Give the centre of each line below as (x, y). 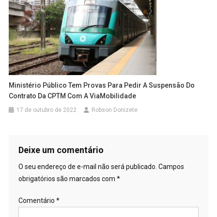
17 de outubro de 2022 (47, 110)
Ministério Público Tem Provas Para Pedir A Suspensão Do (102, 85)
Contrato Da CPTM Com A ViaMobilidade (73, 96)
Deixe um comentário (61, 150)
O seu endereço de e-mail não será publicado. (87, 166)
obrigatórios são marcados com (67, 178)
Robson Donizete (115, 110)
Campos (171, 166)
